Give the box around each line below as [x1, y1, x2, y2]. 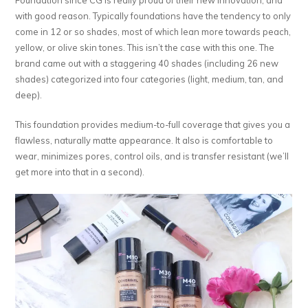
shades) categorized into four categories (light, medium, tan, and [15, 73, 284, 85]
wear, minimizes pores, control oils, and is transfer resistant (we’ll [15, 150, 289, 162]
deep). [15, 89, 43, 100]
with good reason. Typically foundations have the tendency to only [15, 10, 291, 21]
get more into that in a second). [15, 166, 145, 177]
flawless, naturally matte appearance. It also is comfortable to [15, 134, 274, 146]
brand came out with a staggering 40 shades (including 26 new [15, 57, 279, 69]
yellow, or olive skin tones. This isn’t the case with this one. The [15, 41, 275, 53]
